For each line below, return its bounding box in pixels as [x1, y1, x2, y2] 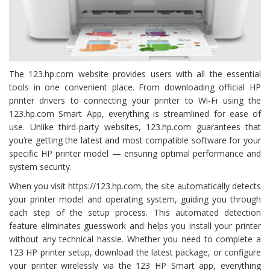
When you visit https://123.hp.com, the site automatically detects [9, 180, 261, 192]
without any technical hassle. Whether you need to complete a [9, 233, 261, 245]
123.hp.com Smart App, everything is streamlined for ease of [9, 107, 261, 119]
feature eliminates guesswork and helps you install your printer [9, 219, 261, 231]
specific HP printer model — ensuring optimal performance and [9, 147, 261, 159]
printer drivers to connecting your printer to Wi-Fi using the [9, 94, 261, 106]
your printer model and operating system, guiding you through [9, 193, 261, 205]
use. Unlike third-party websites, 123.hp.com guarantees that [9, 121, 261, 133]
